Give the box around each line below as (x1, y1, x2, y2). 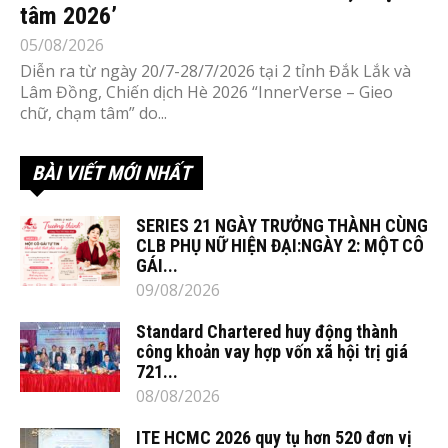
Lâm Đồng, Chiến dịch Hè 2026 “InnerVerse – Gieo (20, 80, 393, 103)
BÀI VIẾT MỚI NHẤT (32, 160, 191, 185)
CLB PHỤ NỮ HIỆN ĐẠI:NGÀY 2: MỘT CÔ (136, 234, 424, 256)
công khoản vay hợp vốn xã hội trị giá (136, 340, 408, 362)
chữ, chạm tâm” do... (20, 101, 167, 124)
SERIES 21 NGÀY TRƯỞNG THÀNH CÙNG (136, 214, 428, 236)
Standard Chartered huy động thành (136, 320, 398, 342)
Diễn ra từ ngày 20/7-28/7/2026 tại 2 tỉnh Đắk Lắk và (20, 59, 411, 82)
